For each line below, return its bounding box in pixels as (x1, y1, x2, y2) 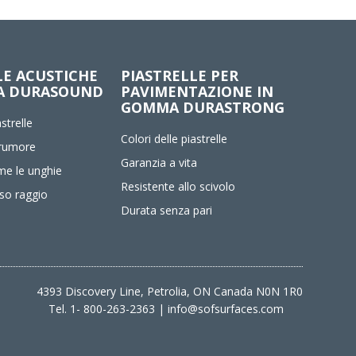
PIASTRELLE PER (120, 66, 238, 85)
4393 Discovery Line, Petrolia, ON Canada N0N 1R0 (36, 284, 303, 299)
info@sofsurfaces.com (167, 301, 284, 316)
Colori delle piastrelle (120, 131, 227, 146)
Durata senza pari (120, 203, 212, 218)
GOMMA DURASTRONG (120, 98, 284, 117)
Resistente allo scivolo (120, 179, 235, 194)
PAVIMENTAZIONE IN (120, 82, 273, 101)
